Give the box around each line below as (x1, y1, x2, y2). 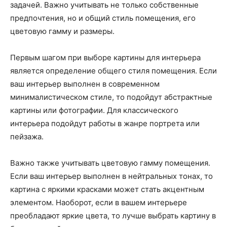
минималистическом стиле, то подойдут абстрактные (10, 92, 212, 102)
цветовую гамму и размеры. (10, 26, 115, 36)
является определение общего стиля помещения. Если (10, 66, 217, 76)
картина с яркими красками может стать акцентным (10, 184, 204, 195)
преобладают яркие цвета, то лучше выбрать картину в (10, 211, 216, 221)
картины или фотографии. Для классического (10, 105, 178, 116)
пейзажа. (10, 132, 44, 142)
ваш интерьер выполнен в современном (10, 79, 160, 89)
